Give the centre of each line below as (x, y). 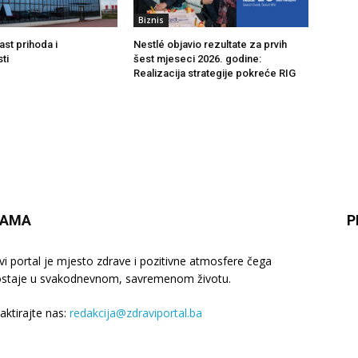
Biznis (151, 20)
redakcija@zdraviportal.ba (136, 312)
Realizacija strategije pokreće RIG (215, 73)
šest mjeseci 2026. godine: (198, 58)
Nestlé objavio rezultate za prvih (211, 44)
